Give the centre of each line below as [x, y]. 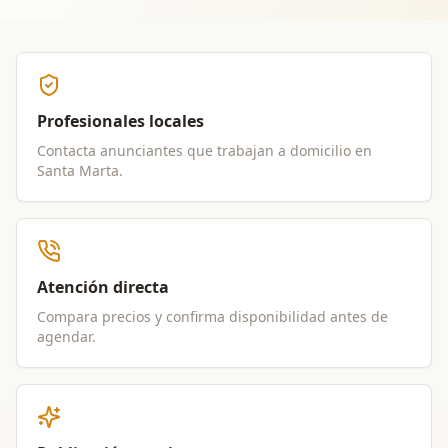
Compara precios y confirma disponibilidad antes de [212, 316]
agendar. [66, 336]
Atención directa [103, 287]
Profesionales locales [120, 121]
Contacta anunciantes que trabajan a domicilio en [204, 150]
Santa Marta [78, 170]
